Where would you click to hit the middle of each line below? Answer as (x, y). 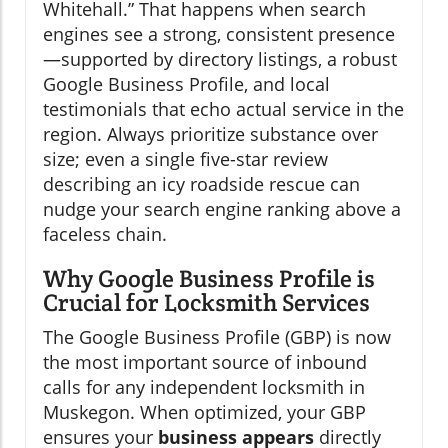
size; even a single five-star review (185, 159)
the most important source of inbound (205, 362)
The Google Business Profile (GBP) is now (217, 337)
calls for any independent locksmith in (204, 387)
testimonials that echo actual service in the (223, 109)
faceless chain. (105, 234)
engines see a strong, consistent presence (219, 34)
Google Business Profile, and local (186, 84)
